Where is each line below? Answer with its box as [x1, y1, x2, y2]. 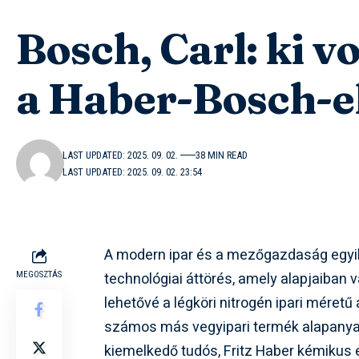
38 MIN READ [196, 149, 248, 162]
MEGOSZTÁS [16, 269, 62, 280]
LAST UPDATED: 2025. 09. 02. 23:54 [63, 166, 203, 179]
